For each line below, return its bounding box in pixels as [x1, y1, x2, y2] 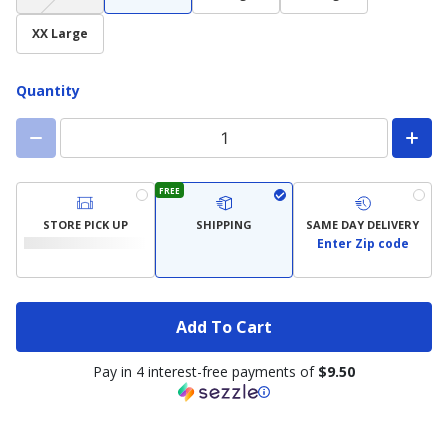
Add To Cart [176, 315, 272, 338]
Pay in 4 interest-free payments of [93, 362, 318, 381]
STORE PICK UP [42, 216, 128, 232]
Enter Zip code [316, 235, 409, 252]
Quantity [16, 81, 80, 100]
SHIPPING [196, 216, 252, 232]
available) [59, 24, 132, 44]
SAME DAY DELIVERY [306, 216, 420, 232]
